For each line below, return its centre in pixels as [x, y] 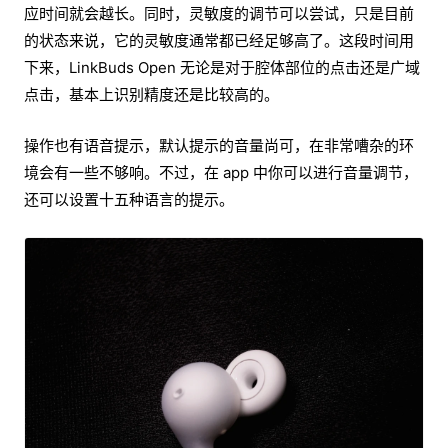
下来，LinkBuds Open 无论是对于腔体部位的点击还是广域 [222, 68]
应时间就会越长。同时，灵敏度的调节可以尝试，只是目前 [219, 14]
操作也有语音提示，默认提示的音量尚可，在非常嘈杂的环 [219, 146]
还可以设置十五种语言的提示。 [129, 200]
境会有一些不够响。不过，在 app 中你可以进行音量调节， [221, 173]
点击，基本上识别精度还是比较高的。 [151, 95]
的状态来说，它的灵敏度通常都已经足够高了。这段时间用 [219, 41]
